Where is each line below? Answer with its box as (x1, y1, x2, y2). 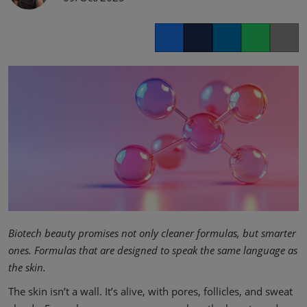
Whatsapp (242, 39, 286, 52)
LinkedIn (213, 39, 250, 52)
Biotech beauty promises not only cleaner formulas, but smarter (8, 226, 296, 240)
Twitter (184, 39, 214, 52)
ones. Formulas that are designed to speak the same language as (8, 243, 297, 257)
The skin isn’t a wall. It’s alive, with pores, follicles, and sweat (8, 284, 293, 298)
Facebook (156, 39, 197, 52)
